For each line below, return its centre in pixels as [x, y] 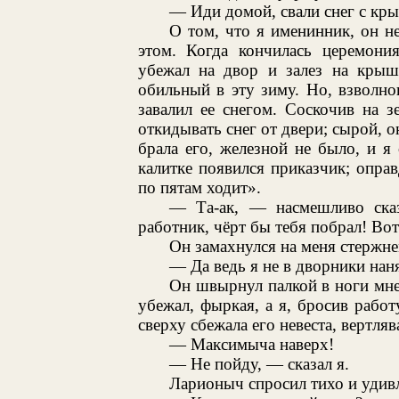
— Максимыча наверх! [251, 344]
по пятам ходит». [199, 187]
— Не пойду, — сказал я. [259, 363]
